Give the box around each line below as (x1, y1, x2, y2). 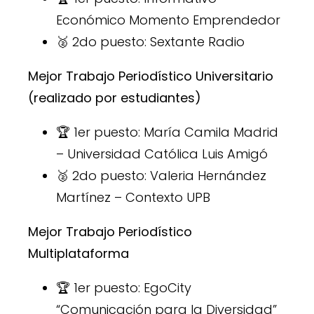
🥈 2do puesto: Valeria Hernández (56, 166, 266, 184)
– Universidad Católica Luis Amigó (56, 144, 268, 163)
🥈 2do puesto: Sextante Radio (56, 32, 245, 50)
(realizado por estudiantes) (28, 88, 201, 107)
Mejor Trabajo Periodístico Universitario (28, 67, 273, 85)
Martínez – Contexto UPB (56, 188, 210, 206)
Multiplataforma (28, 244, 129, 262)
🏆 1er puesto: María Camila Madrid (56, 123, 278, 141)
